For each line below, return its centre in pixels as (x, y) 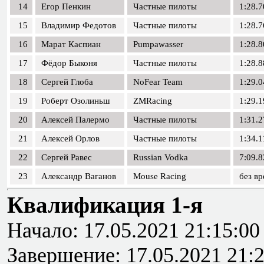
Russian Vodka (161, 157)
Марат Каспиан (71, 44)
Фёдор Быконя (69, 63)
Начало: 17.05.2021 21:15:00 (133, 230)
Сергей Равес (67, 157)
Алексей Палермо (75, 120)
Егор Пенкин (66, 6)
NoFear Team (158, 82)
